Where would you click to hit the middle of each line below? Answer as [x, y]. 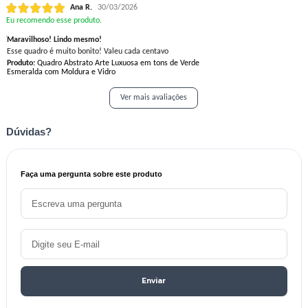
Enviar [154, 281]
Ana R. [81, 8]
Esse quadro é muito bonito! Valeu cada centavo [87, 52]
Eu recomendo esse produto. [54, 21]
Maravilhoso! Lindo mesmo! [54, 40]
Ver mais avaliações [154, 98]
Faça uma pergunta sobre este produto [91, 174]
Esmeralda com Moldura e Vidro [61, 73]
